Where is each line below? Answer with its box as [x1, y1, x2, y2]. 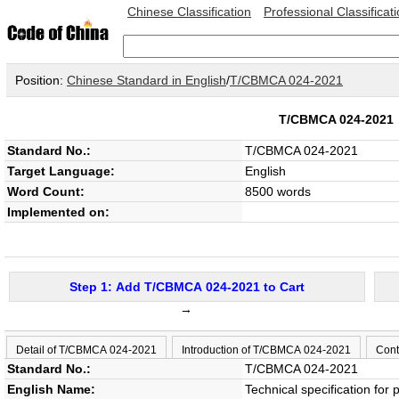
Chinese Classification [127, 4, 251, 19]
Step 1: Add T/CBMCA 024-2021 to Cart [69, 280, 305, 294]
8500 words [245, 184, 311, 199]
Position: [15, 73, 67, 87]
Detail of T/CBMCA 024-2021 [16, 344, 157, 356]
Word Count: [7, 184, 85, 199]
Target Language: [7, 164, 115, 178]
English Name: [7, 382, 95, 396]
